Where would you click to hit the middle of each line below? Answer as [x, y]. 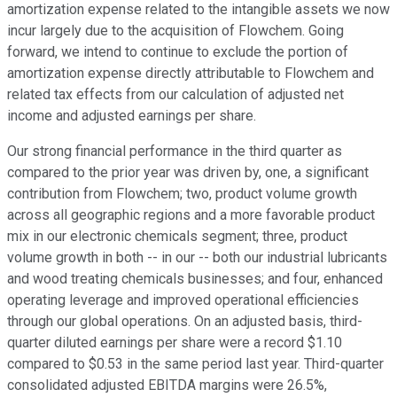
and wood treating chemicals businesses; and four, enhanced [195, 279]
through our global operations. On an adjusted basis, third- [185, 322]
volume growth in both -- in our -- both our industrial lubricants [197, 258]
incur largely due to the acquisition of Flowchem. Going [175, 31]
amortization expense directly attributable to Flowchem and [191, 74]
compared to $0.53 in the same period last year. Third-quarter [195, 364]
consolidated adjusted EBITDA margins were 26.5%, [167, 385]
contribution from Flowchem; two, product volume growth [182, 194]
